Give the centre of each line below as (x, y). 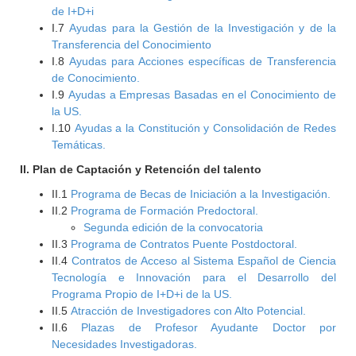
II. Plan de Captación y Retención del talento (141, 169)
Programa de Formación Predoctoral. (165, 211)
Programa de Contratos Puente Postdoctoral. (184, 244)
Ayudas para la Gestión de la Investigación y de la (203, 28)
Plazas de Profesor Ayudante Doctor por (209, 327)
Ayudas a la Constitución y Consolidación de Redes (205, 128)
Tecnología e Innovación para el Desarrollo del (194, 277)
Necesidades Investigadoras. (125, 344)
